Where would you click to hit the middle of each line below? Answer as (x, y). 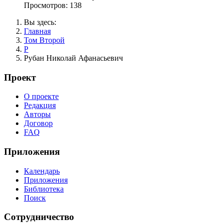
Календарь (42, 171)
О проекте (41, 97)
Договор (38, 123)
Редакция (40, 106)
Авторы (37, 114)
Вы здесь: (42, 22)
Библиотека (44, 189)
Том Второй (44, 40)
